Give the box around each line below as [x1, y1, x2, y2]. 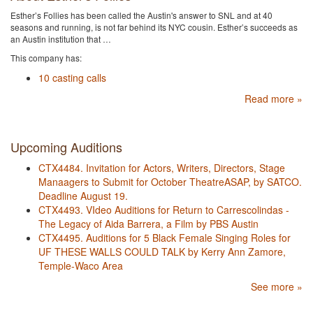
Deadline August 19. [38, 189, 128, 203]
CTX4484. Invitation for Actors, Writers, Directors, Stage [38, 161, 285, 175]
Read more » [245, 92, 303, 105]
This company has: [10, 52, 82, 64]
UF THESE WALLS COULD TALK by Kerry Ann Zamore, [38, 245, 286, 259]
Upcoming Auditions [10, 138, 122, 156]
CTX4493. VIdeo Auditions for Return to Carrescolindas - [38, 203, 289, 217]
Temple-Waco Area [38, 259, 123, 272]
